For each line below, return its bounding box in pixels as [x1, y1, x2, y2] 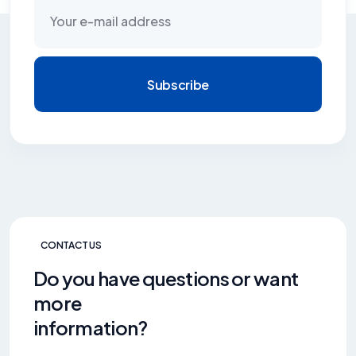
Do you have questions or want [33, 266, 299, 290]
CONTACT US [41, 239, 102, 251]
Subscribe [146, 75, 210, 93]
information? [33, 315, 148, 339]
